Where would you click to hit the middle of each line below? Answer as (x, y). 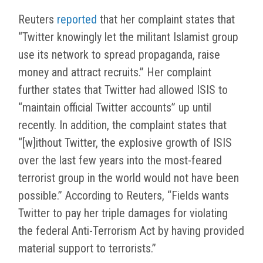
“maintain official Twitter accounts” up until (115, 108)
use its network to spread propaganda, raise (119, 55)
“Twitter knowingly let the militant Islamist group (128, 37)
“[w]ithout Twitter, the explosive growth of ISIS (125, 143)
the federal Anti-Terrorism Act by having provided (131, 231)
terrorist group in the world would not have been (129, 178)
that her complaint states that (166, 20)
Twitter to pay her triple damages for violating (123, 213)
